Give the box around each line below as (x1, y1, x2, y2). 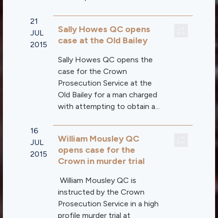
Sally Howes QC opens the (58, 55, 153, 64)
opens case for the (58, 145, 136, 155)
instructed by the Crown (58, 187, 145, 197)
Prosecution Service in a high (58, 199, 159, 208)
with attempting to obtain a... (58, 102, 160, 111)
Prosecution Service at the (58, 78, 152, 88)
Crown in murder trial (58, 156, 145, 166)
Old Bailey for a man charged (58, 90, 158, 99)
